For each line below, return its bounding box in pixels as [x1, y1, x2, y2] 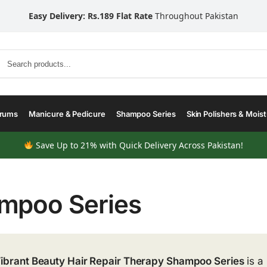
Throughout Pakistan [153, 10, 238, 21]
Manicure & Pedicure [29, 109, 105, 119]
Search [241, 49, 266, 59]
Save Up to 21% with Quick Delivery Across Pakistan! [33, 139, 243, 151]
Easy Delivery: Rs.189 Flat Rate [29, 10, 153, 21]
